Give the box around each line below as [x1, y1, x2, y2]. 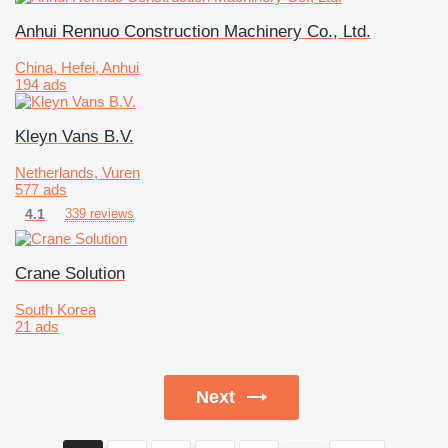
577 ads [15, 180, 67, 198]
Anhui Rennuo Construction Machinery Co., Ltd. [15, 21, 371, 41]
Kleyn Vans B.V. [15, 126, 134, 146]
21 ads [15, 317, 59, 335]
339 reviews [65, 205, 134, 221]
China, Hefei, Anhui [15, 58, 139, 76]
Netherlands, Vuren [15, 163, 140, 181]
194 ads [15, 75, 67, 93]
